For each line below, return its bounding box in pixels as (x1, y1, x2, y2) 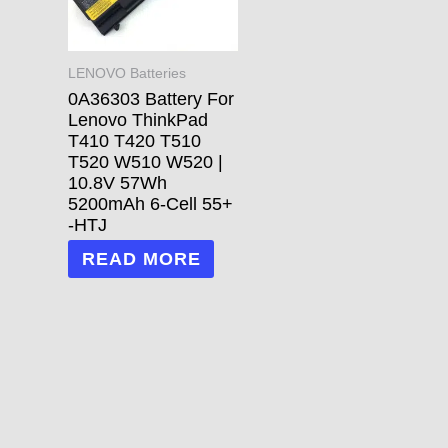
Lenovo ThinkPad (68, 109, 208, 130)
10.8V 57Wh (68, 172, 167, 193)
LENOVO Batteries (68, 66, 186, 82)
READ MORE (81, 248, 201, 269)
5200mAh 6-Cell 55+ (68, 193, 233, 214)
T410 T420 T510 (68, 130, 201, 151)
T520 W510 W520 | (68, 151, 223, 172)
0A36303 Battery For (68, 88, 234, 109)
